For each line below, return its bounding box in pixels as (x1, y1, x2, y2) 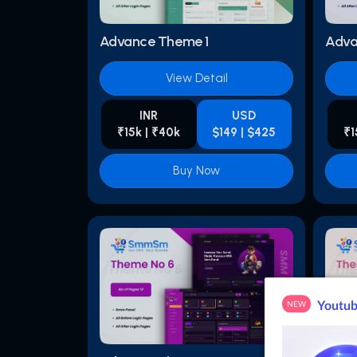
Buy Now (173, 163, 221, 178)
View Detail (165, 71, 228, 86)
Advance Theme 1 (99, 33, 209, 51)
